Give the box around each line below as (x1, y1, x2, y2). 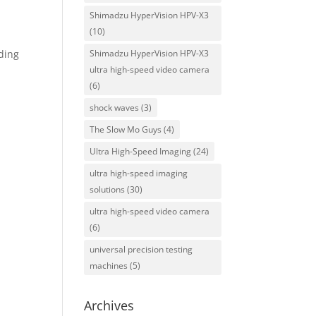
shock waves (90, 102, 140, 114)
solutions (90, 183, 126, 195)
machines (90, 260, 128, 272)
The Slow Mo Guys (90, 123, 162, 135)
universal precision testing (90, 243, 193, 255)
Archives (84, 297, 135, 314)
